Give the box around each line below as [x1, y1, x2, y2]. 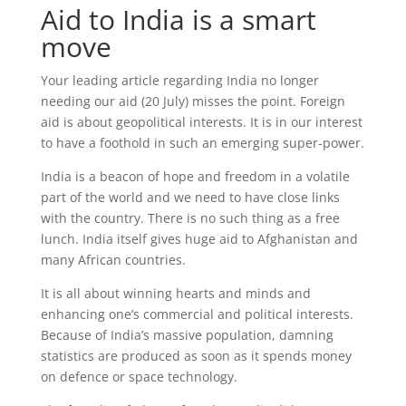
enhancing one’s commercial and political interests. [40, 305, 353, 323]
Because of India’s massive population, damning [40, 326, 333, 343]
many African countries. [40, 251, 186, 268]
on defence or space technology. [40, 368, 237, 385]
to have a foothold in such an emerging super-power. [40, 134, 364, 151]
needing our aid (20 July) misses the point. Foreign [40, 92, 345, 110]
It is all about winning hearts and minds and [40, 285, 311, 302]
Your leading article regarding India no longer [40, 72, 319, 89]
